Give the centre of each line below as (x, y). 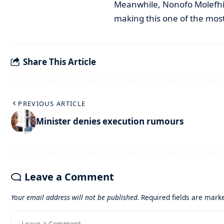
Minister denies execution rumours (110, 121)
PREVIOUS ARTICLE (52, 103)
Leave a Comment (69, 176)
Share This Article (59, 62)
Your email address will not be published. (75, 197)
